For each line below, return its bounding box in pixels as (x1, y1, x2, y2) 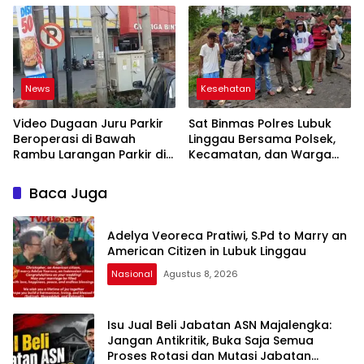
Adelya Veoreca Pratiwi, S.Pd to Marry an (107, 227, 347, 244)
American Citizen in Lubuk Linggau (107, 242, 306, 259)
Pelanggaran (13, 192, 90, 209)
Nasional (111, 266, 153, 280)
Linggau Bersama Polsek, (188, 130, 336, 147)
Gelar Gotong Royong (188, 161, 320, 178)
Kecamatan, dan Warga (188, 145, 331, 162)
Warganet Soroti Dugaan (13, 176, 162, 193)
